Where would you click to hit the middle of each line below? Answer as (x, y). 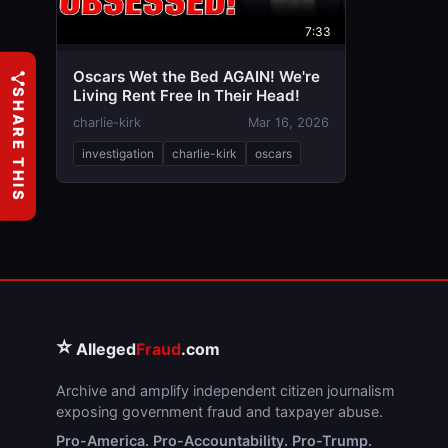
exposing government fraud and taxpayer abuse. (219, 411)
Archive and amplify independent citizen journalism (225, 390)
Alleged (104, 349)
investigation (118, 153)
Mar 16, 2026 (288, 122)
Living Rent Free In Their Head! (186, 95)
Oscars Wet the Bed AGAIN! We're (196, 76)
